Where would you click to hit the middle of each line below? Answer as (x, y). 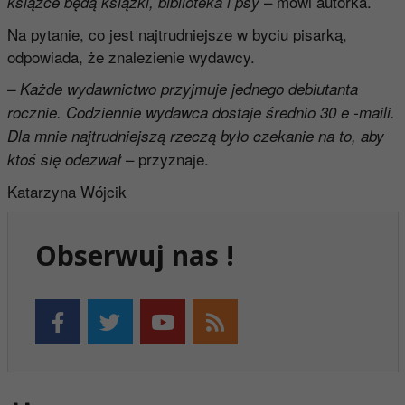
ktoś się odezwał (64, 160)
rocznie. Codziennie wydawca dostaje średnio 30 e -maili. (201, 113)
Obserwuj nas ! (134, 256)
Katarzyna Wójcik (66, 192)
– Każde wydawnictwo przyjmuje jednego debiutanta (182, 89)
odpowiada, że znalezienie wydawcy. (131, 57)
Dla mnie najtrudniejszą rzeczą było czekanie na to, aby (195, 136)
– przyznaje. (165, 159)
